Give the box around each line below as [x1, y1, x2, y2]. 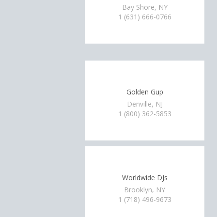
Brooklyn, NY [124, 185, 166, 194]
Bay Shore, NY [122, 2, 168, 12]
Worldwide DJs [122, 172, 168, 182]
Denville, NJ [126, 99, 163, 108]
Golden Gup [126, 87, 163, 96]
